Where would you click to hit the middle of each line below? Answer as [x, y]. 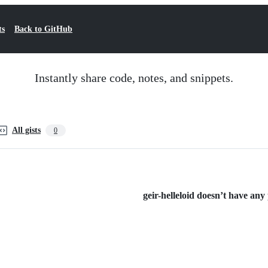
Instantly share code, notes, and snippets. [134, 78]
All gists [26, 130]
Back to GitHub [43, 29]
